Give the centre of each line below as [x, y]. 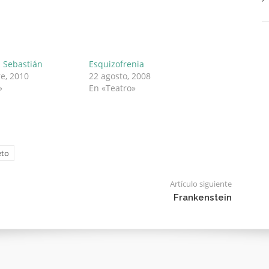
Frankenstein [202, 197]
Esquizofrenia [117, 64]
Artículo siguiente [201, 183]
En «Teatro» [113, 88]
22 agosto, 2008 [120, 76]
